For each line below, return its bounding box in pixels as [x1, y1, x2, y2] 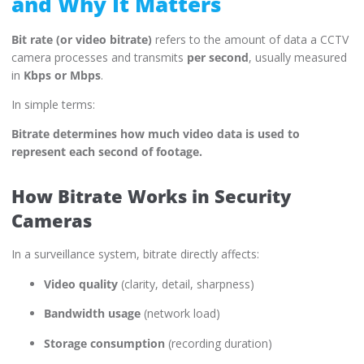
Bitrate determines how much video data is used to [11, 126, 300, 142]
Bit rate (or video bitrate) [11, 31, 152, 47]
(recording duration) [165, 335, 272, 351]
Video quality [44, 275, 118, 292]
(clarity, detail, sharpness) [118, 275, 254, 292]
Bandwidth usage [44, 305, 141, 322]
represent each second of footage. [11, 144, 202, 160]
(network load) [141, 305, 220, 322]
